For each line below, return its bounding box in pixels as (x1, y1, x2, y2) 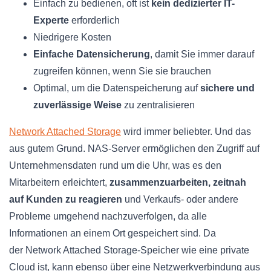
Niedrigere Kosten (33, 32, 111, 43)
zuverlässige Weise (33, 100, 122, 111)
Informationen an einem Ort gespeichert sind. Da (9, 228, 216, 239)
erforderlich (69, 15, 120, 26)
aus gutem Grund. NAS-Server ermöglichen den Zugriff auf (9, 143, 260, 154)
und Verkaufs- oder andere (122, 194, 238, 205)
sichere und (198, 83, 255, 94)
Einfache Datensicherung (33, 49, 150, 60)
